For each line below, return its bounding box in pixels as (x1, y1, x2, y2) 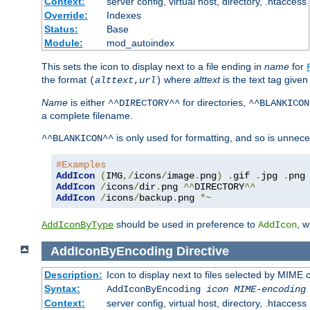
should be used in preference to (113, 218, 258, 230)
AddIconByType (42, 219, 113, 230)
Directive (176, 244, 229, 258)
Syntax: (44, 283, 80, 295)
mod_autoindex (106, 37, 174, 48)
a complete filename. (42, 109, 133, 121)
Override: (44, 9, 88, 21)
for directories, (180, 96, 248, 108)
